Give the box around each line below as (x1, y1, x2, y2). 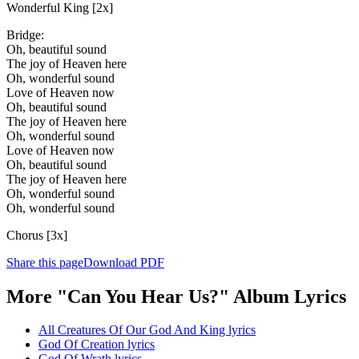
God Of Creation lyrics (38, 337, 155, 352)
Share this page (6, 255, 83, 269)
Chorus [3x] (6, 228, 67, 242)
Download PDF (83, 255, 164, 269)
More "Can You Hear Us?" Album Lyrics (6, 285, 346, 307)
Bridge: (6, 27, 44, 42)
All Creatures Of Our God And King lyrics (38, 323, 256, 337)
